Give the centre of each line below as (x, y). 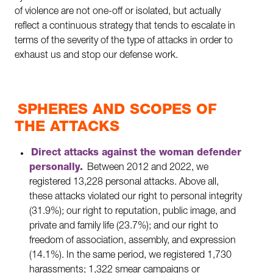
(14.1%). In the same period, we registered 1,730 (130, 256)
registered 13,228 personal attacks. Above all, (124, 183)
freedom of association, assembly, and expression (133, 242)
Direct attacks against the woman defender (136, 154)
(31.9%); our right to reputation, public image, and (133, 212)
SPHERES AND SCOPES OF (117, 111)
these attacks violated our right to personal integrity (136, 198)
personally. (56, 168)
